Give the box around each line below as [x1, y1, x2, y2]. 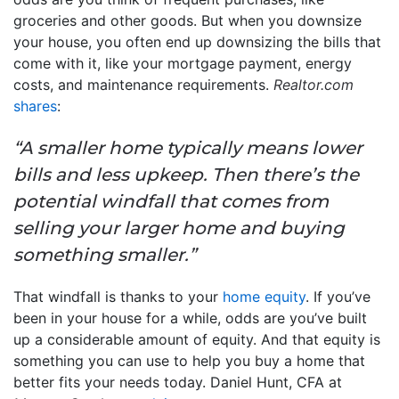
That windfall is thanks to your [13, 288, 223, 306]
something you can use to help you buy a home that [13, 352, 365, 370]
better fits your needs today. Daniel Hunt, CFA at [13, 373, 342, 392]
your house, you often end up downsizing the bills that [13, 33, 381, 52]
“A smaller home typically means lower [13, 137, 362, 159]
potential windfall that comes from [13, 191, 329, 213]
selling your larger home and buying [13, 217, 345, 240]
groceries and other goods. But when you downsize [13, 12, 362, 30]
